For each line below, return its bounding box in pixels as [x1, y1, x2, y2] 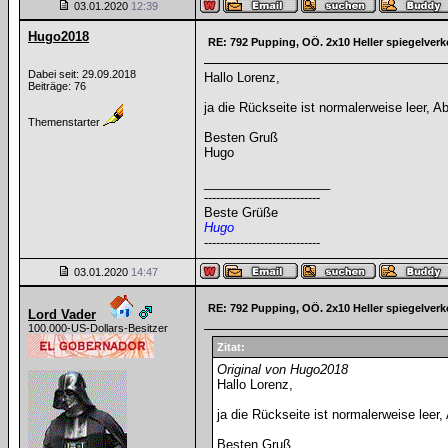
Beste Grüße [204, 205, 278, 220]
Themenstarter [28, 116, 103, 128]
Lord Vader [28, 307, 96, 322]
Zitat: [216, 341, 245, 353]
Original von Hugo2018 [216, 362, 348, 377]
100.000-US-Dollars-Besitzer [28, 322, 168, 334]
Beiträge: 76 [28, 80, 86, 92]
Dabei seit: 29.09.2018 [28, 68, 136, 80]
